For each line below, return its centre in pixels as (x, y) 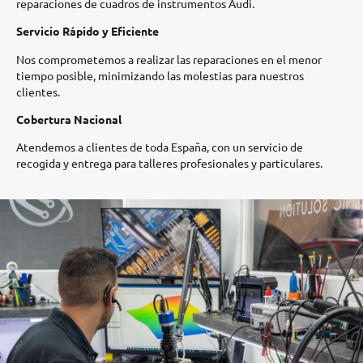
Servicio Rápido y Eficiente (88, 31)
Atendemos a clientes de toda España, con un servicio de (160, 147)
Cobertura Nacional (69, 119)
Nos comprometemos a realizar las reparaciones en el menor (169, 59)
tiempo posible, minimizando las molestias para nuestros (160, 75)
